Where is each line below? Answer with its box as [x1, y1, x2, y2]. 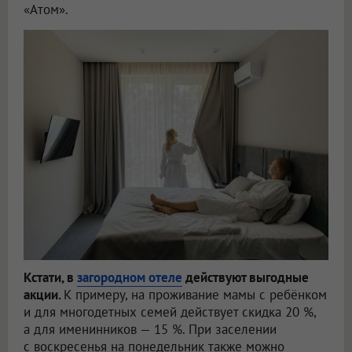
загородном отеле [77, 268, 182, 286]
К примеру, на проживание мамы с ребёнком [64, 285, 327, 303]
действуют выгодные [182, 268, 309, 286]
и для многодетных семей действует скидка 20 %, [24, 302, 316, 321]
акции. [24, 285, 64, 303]
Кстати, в [24, 268, 77, 286]
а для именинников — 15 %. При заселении [24, 320, 277, 338]
